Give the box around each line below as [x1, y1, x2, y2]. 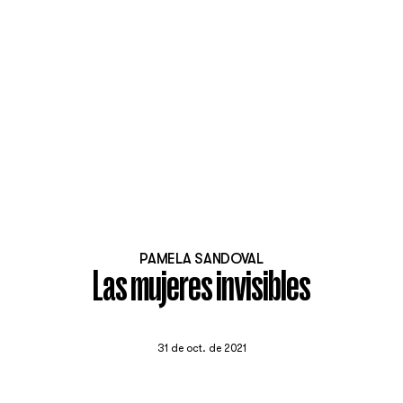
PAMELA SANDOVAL [139, 250, 264, 267]
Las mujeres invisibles [92, 270, 311, 308]
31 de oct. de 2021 [157, 341, 246, 354]
